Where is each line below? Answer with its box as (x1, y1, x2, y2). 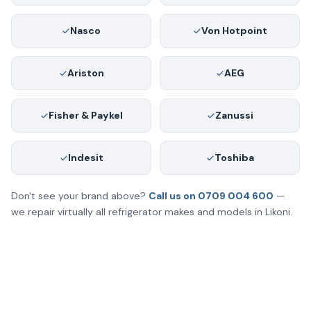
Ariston (67, 67, 104, 80)
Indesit (67, 151, 103, 165)
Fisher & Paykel (48, 109, 123, 122)
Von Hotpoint (201, 24, 267, 37)
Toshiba (214, 151, 254, 165)
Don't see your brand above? (11, 190, 149, 203)
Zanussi (215, 109, 253, 122)
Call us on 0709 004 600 (149, 190, 274, 203)
